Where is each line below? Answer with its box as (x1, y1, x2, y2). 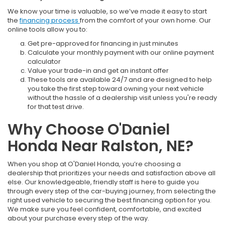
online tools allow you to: (8, 24, 87, 34)
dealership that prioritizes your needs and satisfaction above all (8, 168, 215, 178)
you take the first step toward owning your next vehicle (28, 83, 204, 93)
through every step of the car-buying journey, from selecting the (8, 186, 216, 196)
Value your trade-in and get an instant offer (28, 65, 169, 75)
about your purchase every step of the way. (8, 213, 149, 223)
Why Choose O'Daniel (8, 119, 170, 140)
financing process (20, 15, 80, 25)
